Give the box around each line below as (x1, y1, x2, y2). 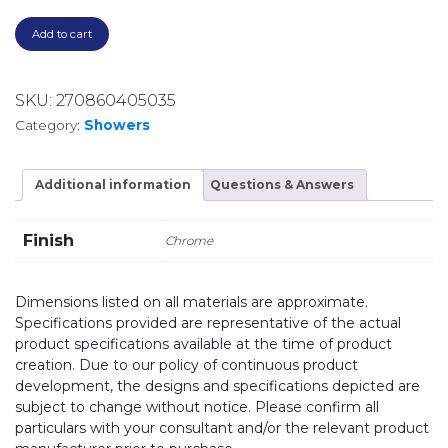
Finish (23, 231, 74, 251)
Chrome (165, 233, 213, 249)
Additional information (35, 176, 191, 192)
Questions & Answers (210, 176, 354, 192)
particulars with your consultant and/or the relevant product (15, 419, 429, 438)
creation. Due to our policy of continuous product (15, 356, 358, 375)
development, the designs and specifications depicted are (15, 377, 420, 396)
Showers (84, 116, 150, 133)
